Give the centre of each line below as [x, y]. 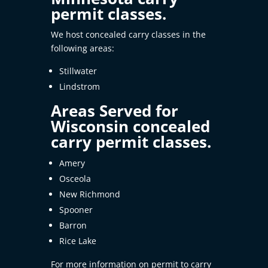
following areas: [83, 48]
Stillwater [78, 71]
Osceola [75, 179]
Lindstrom [80, 87]
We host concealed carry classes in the [129, 35]
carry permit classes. [131, 142]
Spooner [76, 210]
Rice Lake [78, 241]
